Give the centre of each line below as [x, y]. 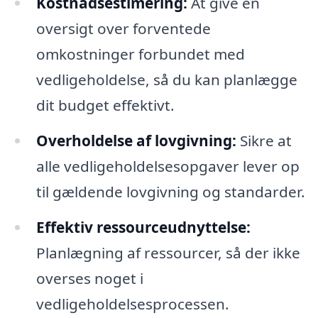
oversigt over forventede [123, 28]
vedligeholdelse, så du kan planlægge [166, 79]
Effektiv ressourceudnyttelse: [143, 227]
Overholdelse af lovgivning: [136, 140]
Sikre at [264, 140]
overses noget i [89, 278]
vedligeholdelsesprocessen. [132, 303]
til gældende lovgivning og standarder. [170, 191]
